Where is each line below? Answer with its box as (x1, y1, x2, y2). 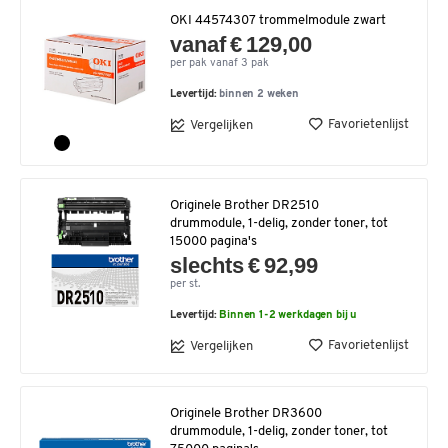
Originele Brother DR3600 (170, 407, 322, 420)
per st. (170, 279, 200, 290)
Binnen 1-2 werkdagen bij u (219, 310, 358, 321)
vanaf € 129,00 (170, 32, 313, 57)
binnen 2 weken (219, 89, 300, 100)
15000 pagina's (170, 235, 257, 248)
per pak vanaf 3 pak (170, 58, 269, 69)
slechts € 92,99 (170, 253, 319, 278)
